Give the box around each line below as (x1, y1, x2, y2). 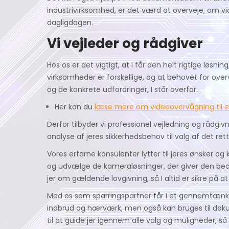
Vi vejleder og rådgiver (47, 34, 203, 53)
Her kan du (55, 102, 95, 112)
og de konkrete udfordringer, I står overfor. (47, 84, 198, 95)
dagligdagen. (47, 17, 93, 28)
